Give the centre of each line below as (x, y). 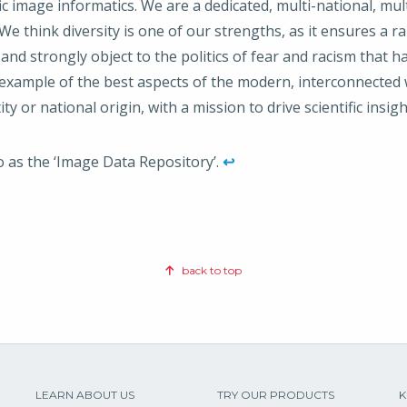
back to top (210, 270)
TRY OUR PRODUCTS (275, 395)
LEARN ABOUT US (84, 395)
